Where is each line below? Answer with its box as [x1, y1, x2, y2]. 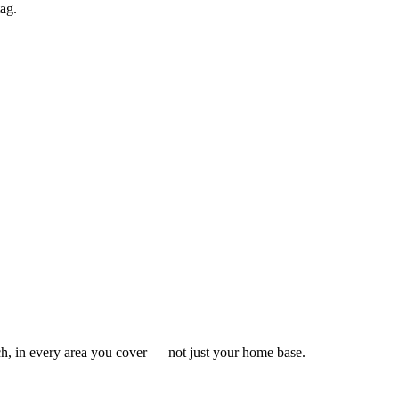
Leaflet [197, 299, 232, 315]
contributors [328, 299, 387, 315]
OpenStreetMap [251, 299, 328, 315]
